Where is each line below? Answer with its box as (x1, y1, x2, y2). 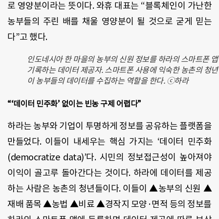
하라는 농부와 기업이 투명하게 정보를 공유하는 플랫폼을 (7, 120, 212, 132)
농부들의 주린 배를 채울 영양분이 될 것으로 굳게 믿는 (7, 16, 212, 27)
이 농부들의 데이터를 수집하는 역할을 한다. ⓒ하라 (27, 76, 188, 86)
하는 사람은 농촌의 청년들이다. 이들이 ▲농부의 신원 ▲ (7, 183, 212, 195)
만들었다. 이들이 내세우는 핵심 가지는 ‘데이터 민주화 (7, 136, 212, 148)
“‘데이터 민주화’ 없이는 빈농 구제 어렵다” (7, 99, 141, 109)
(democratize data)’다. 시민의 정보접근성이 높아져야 (7, 152, 212, 163)
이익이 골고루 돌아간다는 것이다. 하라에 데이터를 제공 (7, 167, 212, 179)
